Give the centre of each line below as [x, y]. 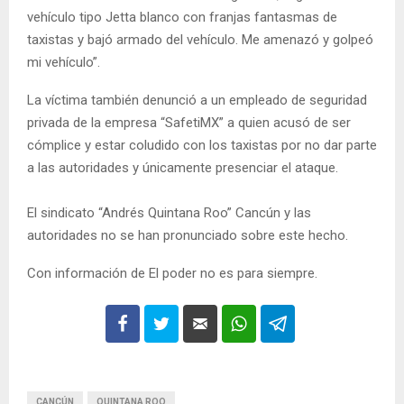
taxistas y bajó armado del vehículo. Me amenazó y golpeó [200, 40]
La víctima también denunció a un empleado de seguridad [197, 101]
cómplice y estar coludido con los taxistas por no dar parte [202, 146]
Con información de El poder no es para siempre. [172, 274]
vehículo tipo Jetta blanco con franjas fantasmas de [182, 18]
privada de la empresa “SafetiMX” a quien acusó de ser [189, 123]
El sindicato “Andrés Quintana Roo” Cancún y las [169, 213]
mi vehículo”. [64, 63]
